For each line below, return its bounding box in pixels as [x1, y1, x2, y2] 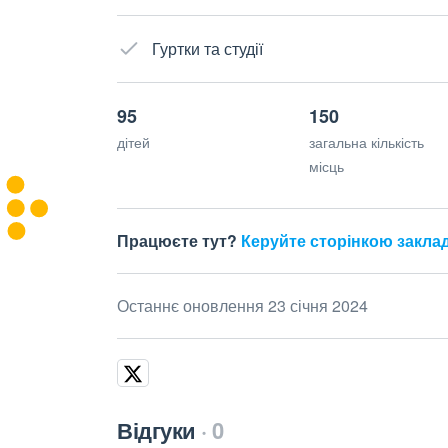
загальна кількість [308, 132, 424, 152]
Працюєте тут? [117, 229, 241, 252]
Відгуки [117, 414, 196, 446]
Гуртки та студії [152, 37, 263, 60]
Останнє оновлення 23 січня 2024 [117, 294, 368, 317]
